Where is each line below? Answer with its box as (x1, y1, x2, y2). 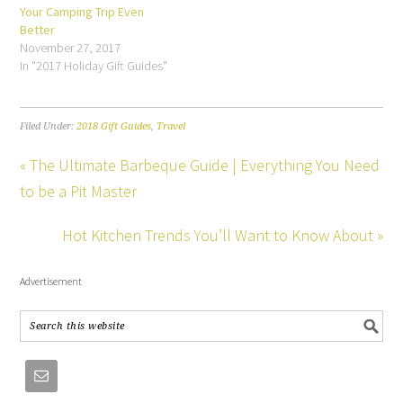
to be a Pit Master (20, 180, 138, 201)
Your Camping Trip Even (20, 3, 145, 20)
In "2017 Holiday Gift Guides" (20, 57, 168, 74)
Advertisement (20, 273, 83, 288)
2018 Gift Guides (76, 120, 152, 132)
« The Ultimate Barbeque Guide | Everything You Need (20, 154, 381, 175)
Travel (157, 120, 186, 132)
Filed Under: (20, 120, 77, 132)
